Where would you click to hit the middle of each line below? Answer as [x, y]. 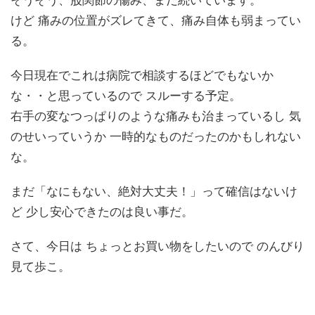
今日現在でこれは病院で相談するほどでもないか [142, 76]
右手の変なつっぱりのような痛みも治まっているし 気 [156, 116]
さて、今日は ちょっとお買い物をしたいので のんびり [157, 246]
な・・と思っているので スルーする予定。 [126, 96]
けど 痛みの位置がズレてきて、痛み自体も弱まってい [156, 21]
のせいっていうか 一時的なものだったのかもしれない [156, 137]
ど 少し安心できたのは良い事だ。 [102, 212]
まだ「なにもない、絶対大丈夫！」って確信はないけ [154, 192]
